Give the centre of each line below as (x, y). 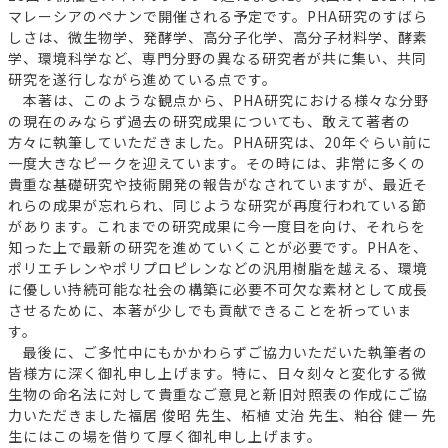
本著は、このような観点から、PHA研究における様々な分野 (218, 100)
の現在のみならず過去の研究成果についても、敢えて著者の (209, 121)
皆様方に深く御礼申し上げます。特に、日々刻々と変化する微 (217, 373)
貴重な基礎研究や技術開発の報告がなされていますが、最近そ (218, 184)
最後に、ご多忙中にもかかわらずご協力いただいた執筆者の (218, 352)
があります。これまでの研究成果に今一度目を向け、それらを (217, 226)
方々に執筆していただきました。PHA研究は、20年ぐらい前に (220, 142)
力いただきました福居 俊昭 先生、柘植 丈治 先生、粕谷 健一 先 (222, 415)
